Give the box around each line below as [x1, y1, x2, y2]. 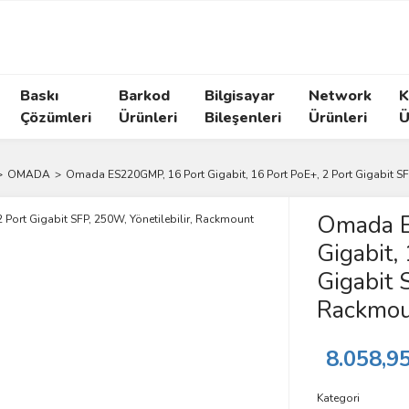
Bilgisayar [204, 86, 275, 106]
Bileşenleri [204, 108, 281, 128]
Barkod [119, 86, 170, 106]
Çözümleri [20, 108, 91, 128]
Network [309, 86, 372, 106]
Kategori [316, 391, 360, 405]
